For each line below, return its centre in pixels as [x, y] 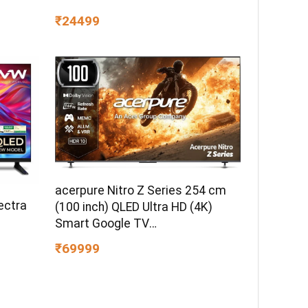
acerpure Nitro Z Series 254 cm [141, 190]
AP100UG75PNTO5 [108, 240]
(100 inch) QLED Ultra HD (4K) [134, 207]
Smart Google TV [102, 223]
